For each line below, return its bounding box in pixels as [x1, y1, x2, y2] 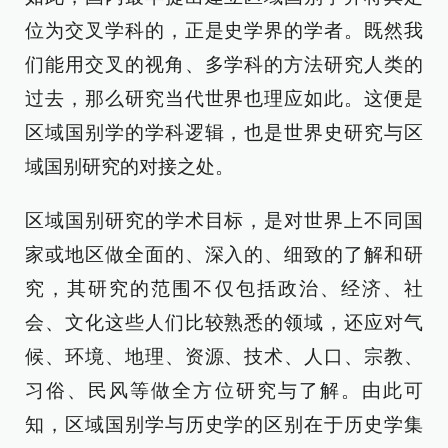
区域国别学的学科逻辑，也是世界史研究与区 [25, 122, 423, 143]
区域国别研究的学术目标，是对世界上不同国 [25, 210, 423, 231]
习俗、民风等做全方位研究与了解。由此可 [25, 380, 423, 401]
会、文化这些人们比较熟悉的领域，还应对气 [25, 312, 423, 333]
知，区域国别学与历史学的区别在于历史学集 [25, 414, 423, 435]
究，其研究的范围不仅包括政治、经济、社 [25, 278, 423, 299]
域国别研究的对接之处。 [25, 156, 234, 177]
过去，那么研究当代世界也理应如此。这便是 [25, 88, 423, 109]
